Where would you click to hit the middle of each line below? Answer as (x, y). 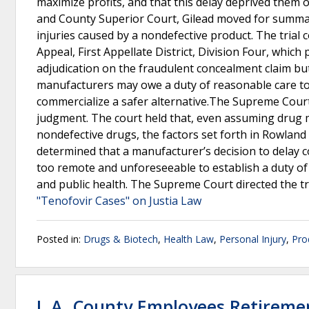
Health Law (189, 239)
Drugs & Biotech (121, 239)
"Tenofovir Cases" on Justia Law (119, 201)
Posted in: (60, 239)
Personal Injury (253, 239)
